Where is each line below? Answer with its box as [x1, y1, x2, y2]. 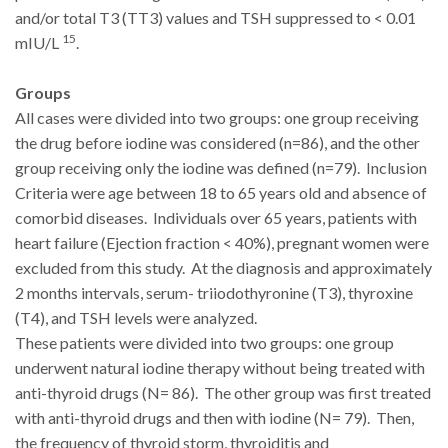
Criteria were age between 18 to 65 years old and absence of [15, 183, 427, 203]
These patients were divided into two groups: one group [15, 333, 394, 353]
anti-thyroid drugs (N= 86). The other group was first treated [15, 383, 431, 403]
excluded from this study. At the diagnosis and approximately [15, 258, 432, 278]
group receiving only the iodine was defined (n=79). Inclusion [15, 158, 427, 178]
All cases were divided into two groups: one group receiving [15, 108, 419, 128]
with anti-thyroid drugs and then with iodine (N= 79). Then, [15, 408, 414, 428]
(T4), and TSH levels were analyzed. [15, 308, 257, 328]
